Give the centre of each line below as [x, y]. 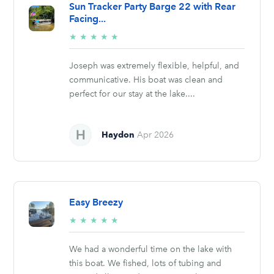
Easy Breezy [96, 202]
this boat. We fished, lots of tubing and [146, 263]
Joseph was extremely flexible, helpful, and [154, 65]
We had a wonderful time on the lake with [151, 249]
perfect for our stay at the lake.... [132, 94]
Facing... [88, 18]
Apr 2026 [156, 135]
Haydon [118, 134]
